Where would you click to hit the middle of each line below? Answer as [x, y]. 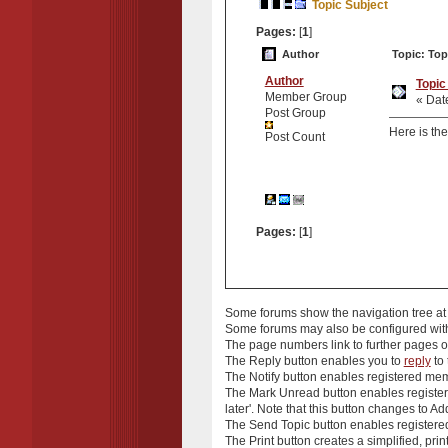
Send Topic [279, 424]
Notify [264, 376]
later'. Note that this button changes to [327, 408]
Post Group [295, 112]
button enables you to [342, 360]
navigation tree [392, 312]
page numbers [288, 344]
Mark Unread [284, 392]
